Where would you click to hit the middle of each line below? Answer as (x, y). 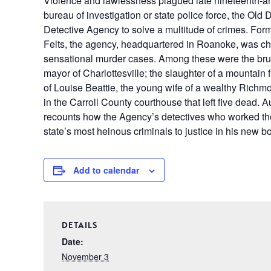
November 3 (85, 256)
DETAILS (80, 225)
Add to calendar (106, 170)
